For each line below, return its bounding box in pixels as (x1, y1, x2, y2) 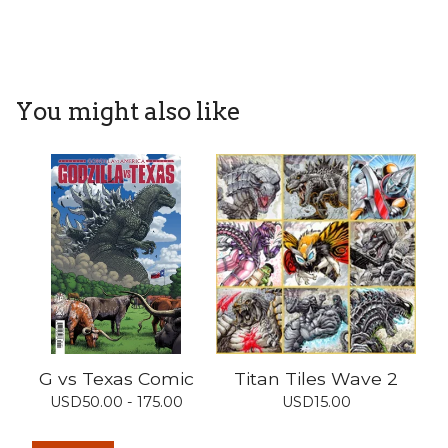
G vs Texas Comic (38, 368, 194, 389)
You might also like (16, 97, 241, 126)
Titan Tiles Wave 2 (234, 368, 398, 389)
